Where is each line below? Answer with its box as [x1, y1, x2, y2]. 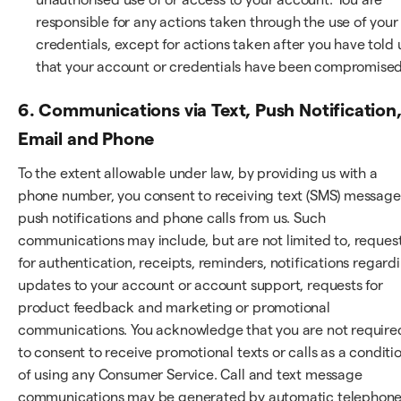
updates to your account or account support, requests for [18, 277, 383, 293]
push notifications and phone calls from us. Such [18, 209, 326, 226]
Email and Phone [18, 128, 155, 149]
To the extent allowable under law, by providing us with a [18, 165, 378, 181]
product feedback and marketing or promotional [18, 299, 330, 315]
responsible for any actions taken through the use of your [36, 13, 398, 30]
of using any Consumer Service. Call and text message [18, 366, 363, 382]
